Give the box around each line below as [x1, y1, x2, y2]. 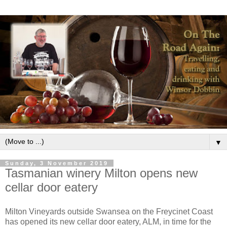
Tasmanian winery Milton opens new [5, 166, 198, 180]
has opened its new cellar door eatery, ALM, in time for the [5, 217, 211, 226]
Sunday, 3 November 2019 [5, 160, 108, 166]
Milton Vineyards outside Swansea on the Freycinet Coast [5, 207, 213, 216]
